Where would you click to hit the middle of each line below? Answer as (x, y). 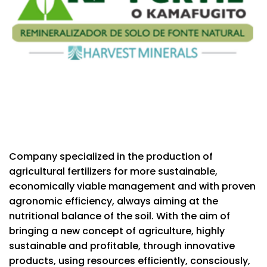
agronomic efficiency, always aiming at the (114, 201)
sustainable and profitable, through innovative (122, 246)
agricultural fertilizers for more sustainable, (113, 171)
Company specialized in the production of (111, 156)
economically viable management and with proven (132, 186)
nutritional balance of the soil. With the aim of (119, 216)
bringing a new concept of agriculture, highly (117, 231)
